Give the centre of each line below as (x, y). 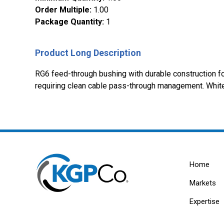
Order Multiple (62, 10)
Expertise (204, 202)
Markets (202, 183)
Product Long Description (88, 53)
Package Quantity (68, 22)
